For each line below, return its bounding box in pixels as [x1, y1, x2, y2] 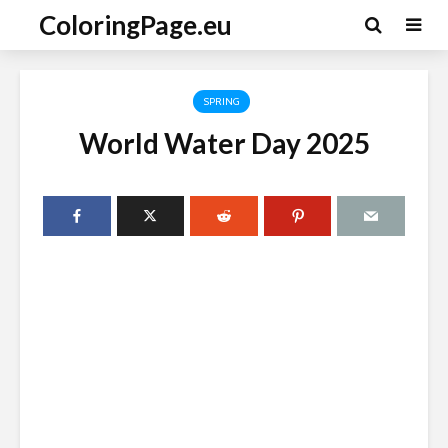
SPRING [204, 95, 239, 108]
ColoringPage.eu [39, 9, 232, 41]
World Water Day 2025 [78, 126, 370, 160]
